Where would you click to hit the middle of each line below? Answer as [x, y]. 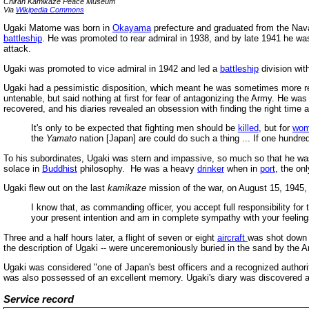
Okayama [131, 28]
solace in [22, 168]
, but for [275, 128]
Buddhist [59, 168]
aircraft [232, 237]
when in [242, 168]
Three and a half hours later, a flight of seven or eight [110, 237]
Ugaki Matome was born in [58, 28]
